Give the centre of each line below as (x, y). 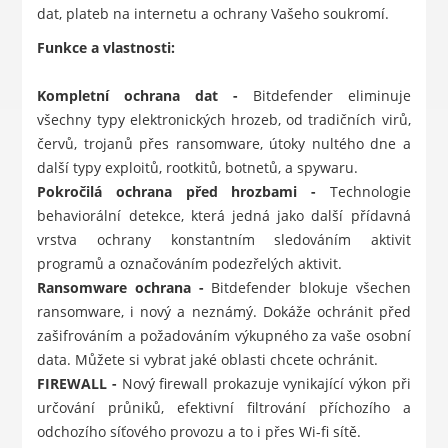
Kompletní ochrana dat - (145, 96)
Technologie (370, 192)
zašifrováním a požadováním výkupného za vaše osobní (224, 336)
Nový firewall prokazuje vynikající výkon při (266, 384)
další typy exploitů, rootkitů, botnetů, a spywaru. (198, 168)
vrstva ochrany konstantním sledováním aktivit (224, 240)
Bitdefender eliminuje (331, 96)
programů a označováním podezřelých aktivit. (190, 264)
